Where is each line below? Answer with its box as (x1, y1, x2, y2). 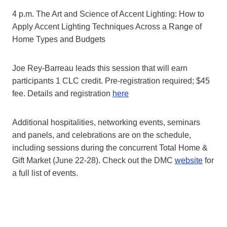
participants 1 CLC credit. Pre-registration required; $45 (12, 77, 210, 86)
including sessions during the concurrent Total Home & (12, 143, 208, 153)
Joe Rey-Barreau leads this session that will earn (12, 64, 187, 73)
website (175, 156, 203, 165)
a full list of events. (12, 169, 78, 178)
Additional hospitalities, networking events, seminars (12, 118, 200, 127)
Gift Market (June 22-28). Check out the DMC (12, 156, 175, 165)
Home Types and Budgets (12, 35, 105, 44)
